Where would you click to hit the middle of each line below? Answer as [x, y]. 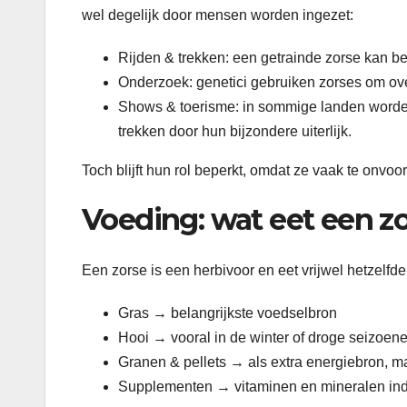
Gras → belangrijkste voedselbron [228, 313]
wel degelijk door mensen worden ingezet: [218, 15]
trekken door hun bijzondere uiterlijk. [235, 131]
